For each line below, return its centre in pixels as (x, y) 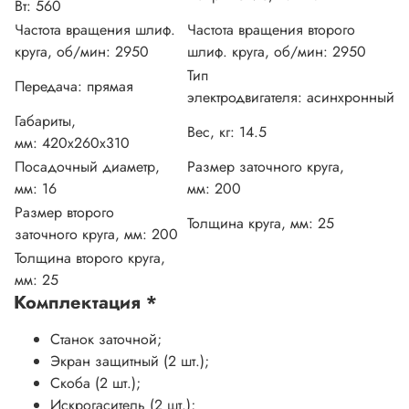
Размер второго (64, 212)
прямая (110, 86)
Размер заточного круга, (266, 166)
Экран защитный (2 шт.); (130, 361)
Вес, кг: (213, 131)
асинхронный (351, 97)
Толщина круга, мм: (252, 223)
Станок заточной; (106, 339)
